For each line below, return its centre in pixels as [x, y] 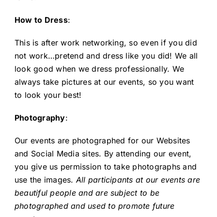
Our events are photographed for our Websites [102, 141]
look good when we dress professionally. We [99, 69]
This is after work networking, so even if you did [106, 43]
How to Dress [41, 20]
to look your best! [48, 95]
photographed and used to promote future [94, 206]
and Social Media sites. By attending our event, [103, 154]
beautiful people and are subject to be [87, 193]
